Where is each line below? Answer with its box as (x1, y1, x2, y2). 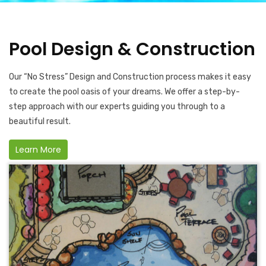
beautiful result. (9, 116, 71, 127)
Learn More (15, 144, 61, 156)
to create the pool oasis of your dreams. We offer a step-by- (9, 87, 240, 97)
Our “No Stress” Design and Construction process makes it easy (9, 72, 251, 83)
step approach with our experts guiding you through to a (9, 102, 225, 112)
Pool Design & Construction (9, 37, 255, 62)
